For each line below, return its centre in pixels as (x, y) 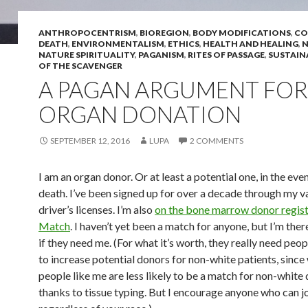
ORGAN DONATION (140, 114)
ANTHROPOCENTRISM (87, 32)
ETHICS (184, 43)
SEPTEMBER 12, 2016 (90, 140)
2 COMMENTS (217, 140)
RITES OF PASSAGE (226, 54)
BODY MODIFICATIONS (242, 32)
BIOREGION (164, 32)
